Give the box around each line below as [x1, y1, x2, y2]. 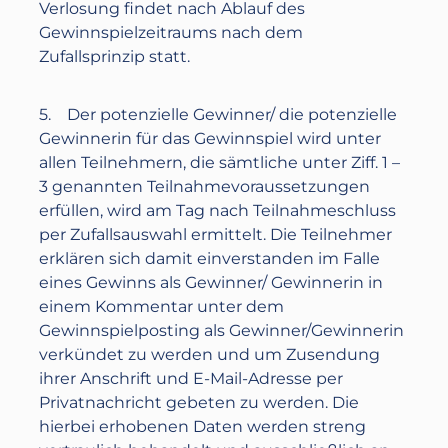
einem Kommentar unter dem [39, 297, 285, 316]
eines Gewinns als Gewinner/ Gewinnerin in [39, 273, 384, 292]
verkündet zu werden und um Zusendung [39, 345, 381, 364]
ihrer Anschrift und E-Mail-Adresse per [39, 369, 344, 388]
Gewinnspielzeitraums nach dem [39, 23, 304, 42]
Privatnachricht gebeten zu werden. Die [39, 393, 360, 412]
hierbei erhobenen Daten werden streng [39, 417, 367, 436]
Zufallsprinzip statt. [39, 47, 191, 66]
